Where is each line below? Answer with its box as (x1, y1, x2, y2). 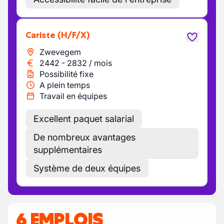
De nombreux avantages (33, 132, 135, 142)
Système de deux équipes (33, 163, 140, 173)
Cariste (31, 29, 55, 40)
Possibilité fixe (39, 69, 93, 79)
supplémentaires (33, 144, 102, 155)
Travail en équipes (39, 91, 107, 101)
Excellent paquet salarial (33, 113, 134, 124)
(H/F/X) (57, 29, 89, 40)
